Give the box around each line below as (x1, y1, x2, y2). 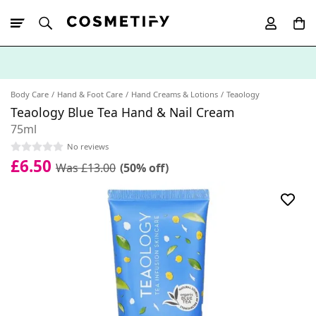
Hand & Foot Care (57, 89, 123, 99)
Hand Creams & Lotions (131, 89, 218, 99)
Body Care (11, 89, 49, 99)
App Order (91, 80, 135, 94)
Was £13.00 (56, 159, 116, 176)
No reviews (67, 140, 109, 152)
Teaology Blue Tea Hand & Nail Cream (11, 104, 234, 121)
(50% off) (120, 159, 169, 176)
